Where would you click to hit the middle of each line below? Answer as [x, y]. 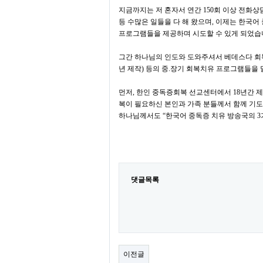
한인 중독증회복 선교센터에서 [185, 92]
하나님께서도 [141, 116]
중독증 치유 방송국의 [222, 116]
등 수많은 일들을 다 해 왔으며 [165, 22]
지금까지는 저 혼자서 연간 [161, 10]
